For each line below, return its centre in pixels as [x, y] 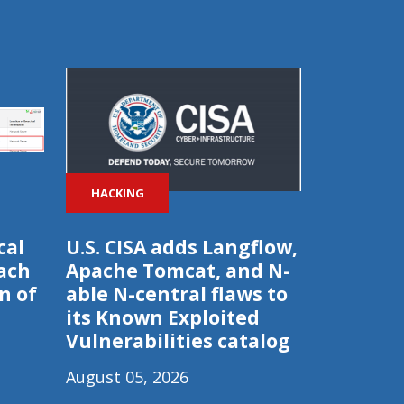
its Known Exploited [163, 317]
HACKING [117, 193]
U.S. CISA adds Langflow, [182, 247]
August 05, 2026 [127, 377]
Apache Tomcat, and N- [178, 271]
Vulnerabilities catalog [178, 341]
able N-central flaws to [177, 294]
